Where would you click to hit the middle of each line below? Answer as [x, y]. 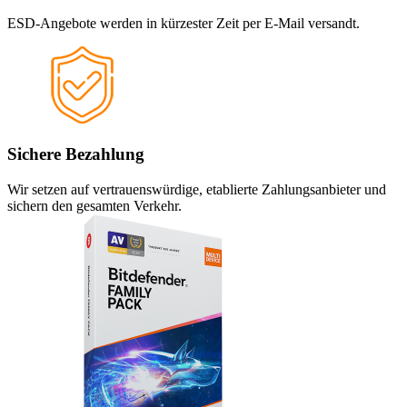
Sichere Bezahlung [76, 154]
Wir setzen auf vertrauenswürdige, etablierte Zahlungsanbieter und [197, 189]
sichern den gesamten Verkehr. [94, 205]
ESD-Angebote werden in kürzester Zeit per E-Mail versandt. [184, 24]
